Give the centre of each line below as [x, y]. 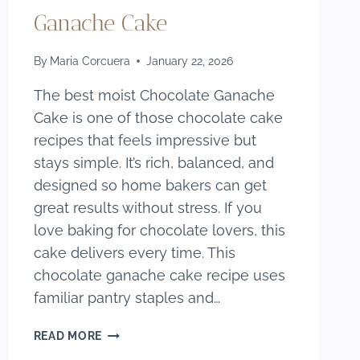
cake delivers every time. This [134, 253]
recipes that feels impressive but [145, 141]
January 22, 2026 [189, 61]
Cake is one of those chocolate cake [158, 118]
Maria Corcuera [90, 61]
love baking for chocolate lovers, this [159, 231]
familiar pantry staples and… [127, 298]
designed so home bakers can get [150, 186]
